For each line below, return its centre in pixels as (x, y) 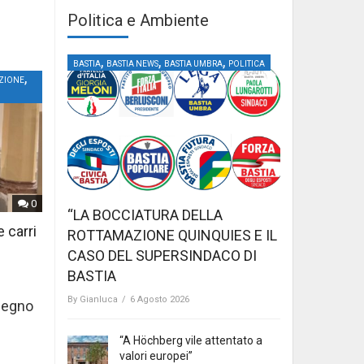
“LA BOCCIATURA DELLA (145, 215)
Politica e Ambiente (138, 20)
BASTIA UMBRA (193, 63)
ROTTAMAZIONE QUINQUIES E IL (172, 236)
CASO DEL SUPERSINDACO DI (162, 256)
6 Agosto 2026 (160, 300)
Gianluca (99, 300)
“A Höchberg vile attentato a (191, 341)
